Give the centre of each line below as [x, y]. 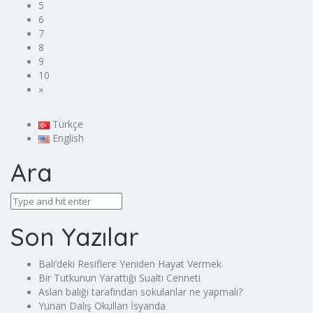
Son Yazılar [75, 236]
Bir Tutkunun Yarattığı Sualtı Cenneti [119, 277]
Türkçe [68, 124]
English [68, 138]
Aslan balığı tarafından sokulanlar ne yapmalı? [140, 291]
